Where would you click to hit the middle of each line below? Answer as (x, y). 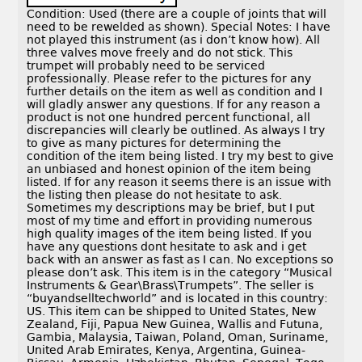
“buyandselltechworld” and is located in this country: (178, 299)
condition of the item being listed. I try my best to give (181, 156)
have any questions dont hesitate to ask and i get (167, 247)
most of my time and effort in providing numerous (170, 221)
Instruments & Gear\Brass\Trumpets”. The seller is (170, 286)
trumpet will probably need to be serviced (146, 66)
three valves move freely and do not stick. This (160, 53)
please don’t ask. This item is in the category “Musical (180, 273)
